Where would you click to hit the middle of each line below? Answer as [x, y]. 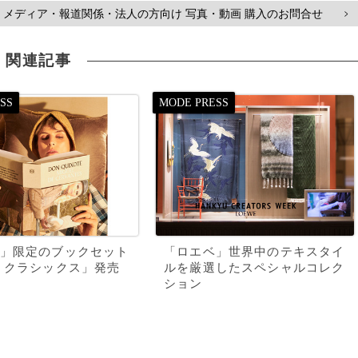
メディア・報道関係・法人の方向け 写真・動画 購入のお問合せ [163, 14]
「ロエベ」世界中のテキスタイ [255, 252]
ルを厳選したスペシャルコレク [255, 268]
